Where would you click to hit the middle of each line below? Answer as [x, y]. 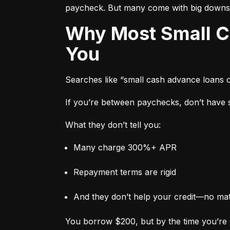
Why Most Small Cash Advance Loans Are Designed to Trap [75, 33]
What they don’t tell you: [113, 124]
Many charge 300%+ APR [125, 147]
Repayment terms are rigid [125, 172]
